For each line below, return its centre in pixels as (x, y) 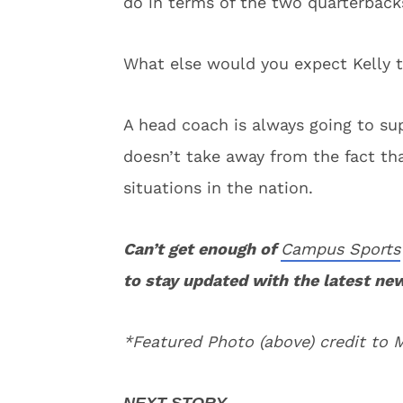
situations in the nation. (218, 188)
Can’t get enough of (202, 249)
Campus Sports (340, 249)
